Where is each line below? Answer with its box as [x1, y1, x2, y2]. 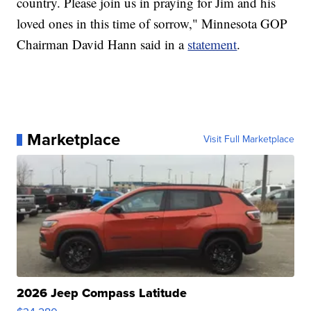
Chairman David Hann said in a [17, 35, 188, 53]
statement [187, 35, 237, 53]
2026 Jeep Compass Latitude [17, 284, 187, 303]
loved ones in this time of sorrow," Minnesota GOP [17, 15, 288, 33]
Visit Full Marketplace [203, 132, 294, 147]
